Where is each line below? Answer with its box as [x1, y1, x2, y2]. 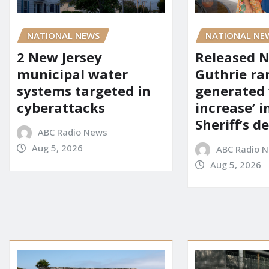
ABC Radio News [37, 126, 107, 139]
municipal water [17, 65, 128, 83]
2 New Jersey [17, 48, 102, 67]
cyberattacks [17, 98, 105, 117]
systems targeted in [17, 82, 151, 100]
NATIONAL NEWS [27, 29, 100, 41]
